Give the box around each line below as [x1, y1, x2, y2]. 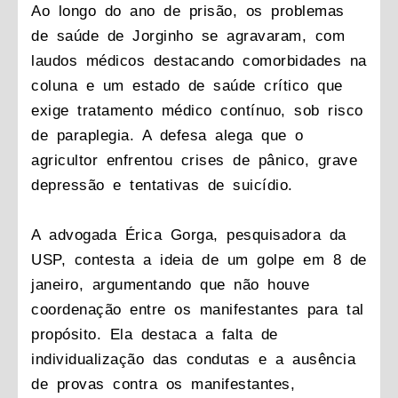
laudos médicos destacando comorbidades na [31, 52, 367, 69]
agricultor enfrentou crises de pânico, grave [31, 151, 357, 169]
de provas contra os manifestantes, [31, 375, 295, 393]
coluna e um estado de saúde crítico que [31, 76, 343, 94]
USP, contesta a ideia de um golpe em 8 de [31, 251, 367, 268]
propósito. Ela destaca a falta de [31, 325, 278, 343]
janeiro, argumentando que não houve [31, 275, 310, 293]
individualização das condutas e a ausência [31, 350, 355, 368]
